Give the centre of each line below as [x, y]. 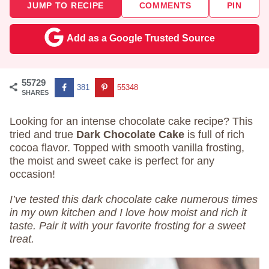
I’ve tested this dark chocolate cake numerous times [134, 199]
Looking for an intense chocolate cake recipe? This [131, 121]
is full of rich [216, 134]
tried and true [43, 134]
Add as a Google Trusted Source [141, 38]
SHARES [35, 92]
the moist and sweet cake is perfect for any [112, 161]
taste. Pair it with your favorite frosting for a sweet [128, 226]
